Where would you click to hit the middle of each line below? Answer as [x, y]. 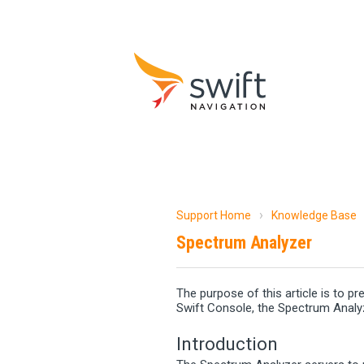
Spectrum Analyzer [244, 243]
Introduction [227, 343]
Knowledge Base [314, 215]
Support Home [214, 215]
